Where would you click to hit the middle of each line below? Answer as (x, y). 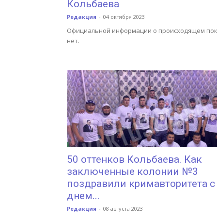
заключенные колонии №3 (132, 171)
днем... (83, 196)
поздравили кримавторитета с (141, 184)
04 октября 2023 (124, 17)
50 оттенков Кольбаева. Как (134, 159)
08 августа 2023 (123, 209)
